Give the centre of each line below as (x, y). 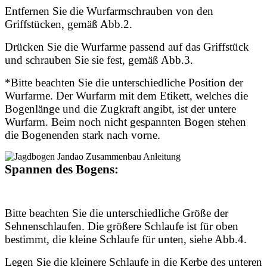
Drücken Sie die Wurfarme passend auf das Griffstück (127, 47)
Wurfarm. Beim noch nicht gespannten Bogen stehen (125, 122)
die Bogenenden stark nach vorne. (83, 135)
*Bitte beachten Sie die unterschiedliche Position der (124, 83)
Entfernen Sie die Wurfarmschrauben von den (109, 11)
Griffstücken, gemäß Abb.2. (69, 24)
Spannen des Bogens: (62, 170)
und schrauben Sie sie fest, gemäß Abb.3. (99, 60)
